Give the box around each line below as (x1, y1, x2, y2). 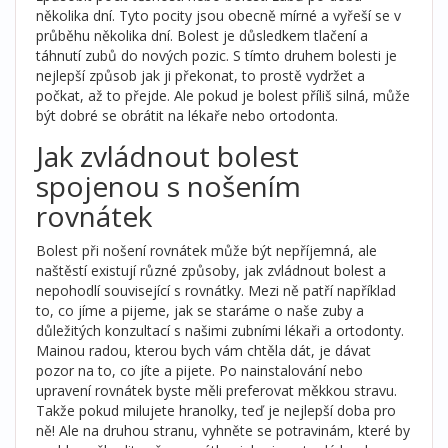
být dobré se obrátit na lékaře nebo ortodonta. (36, 106, 338, 125)
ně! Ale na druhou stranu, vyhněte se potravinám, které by (36, 421, 410, 440)
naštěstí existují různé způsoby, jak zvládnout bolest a (36, 261, 386, 280)
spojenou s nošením (36, 167, 301, 205)
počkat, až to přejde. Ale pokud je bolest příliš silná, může (36, 86, 410, 105)
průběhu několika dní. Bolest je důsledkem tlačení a (36, 26, 368, 45)
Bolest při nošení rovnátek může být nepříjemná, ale (36, 241, 377, 260)
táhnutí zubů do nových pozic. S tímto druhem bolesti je (36, 46, 397, 65)
